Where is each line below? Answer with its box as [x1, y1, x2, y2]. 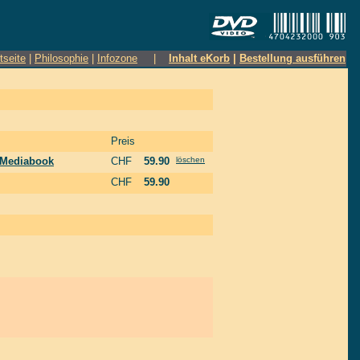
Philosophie [35, 52, 88, 64]
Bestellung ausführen [239, 52, 346, 64]
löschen [176, 155, 205, 164]
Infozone [97, 52, 137, 64]
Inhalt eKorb [169, 52, 230, 64]
